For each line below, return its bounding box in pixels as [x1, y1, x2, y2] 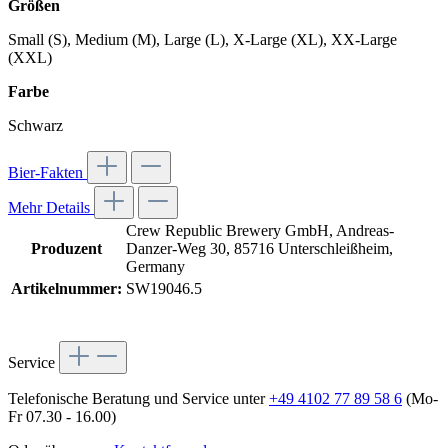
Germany [126, 258, 185, 276]
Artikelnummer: [11, 280, 122, 298]
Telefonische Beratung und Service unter [8, 390, 269, 408]
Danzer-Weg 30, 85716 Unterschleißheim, [126, 240, 393, 258]
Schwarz [8, 117, 63, 135]
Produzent [31, 240, 102, 258]
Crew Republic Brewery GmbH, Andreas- [126, 222, 394, 240]
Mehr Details [8, 199, 94, 217]
